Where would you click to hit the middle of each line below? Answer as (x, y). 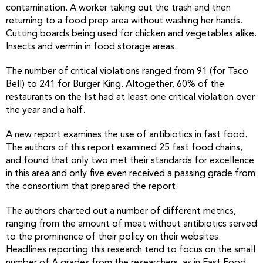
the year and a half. (45, 110)
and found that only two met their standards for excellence (130, 161)
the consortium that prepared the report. (92, 187)
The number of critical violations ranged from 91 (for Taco (127, 72)
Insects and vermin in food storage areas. (91, 47)
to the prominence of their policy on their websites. (113, 237)
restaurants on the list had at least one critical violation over (130, 97)
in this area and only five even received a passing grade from (131, 174)
